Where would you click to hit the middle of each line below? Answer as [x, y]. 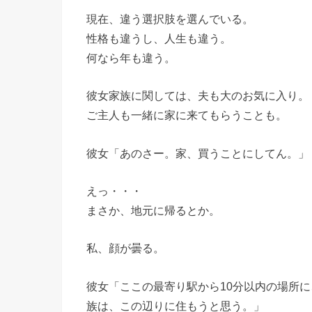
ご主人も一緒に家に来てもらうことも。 [187, 115]
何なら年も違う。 [131, 57]
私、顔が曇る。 [125, 248]
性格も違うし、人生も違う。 [159, 38]
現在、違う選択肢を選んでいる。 [170, 18]
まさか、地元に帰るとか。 [153, 210]
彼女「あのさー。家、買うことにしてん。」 [198, 153]
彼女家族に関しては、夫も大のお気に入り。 [198, 96]
